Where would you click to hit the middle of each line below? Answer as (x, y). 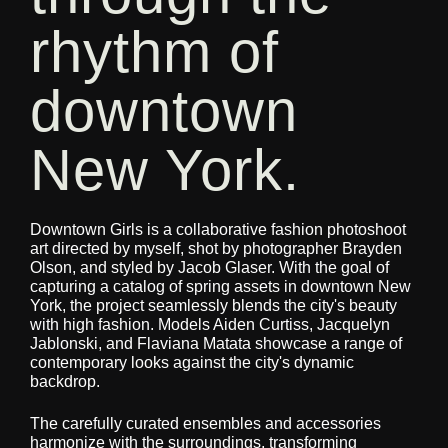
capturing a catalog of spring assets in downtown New (220, 287)
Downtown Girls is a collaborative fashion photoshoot (217, 230)
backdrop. (64, 382)
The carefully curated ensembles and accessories (205, 423)
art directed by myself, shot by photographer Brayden (215, 249)
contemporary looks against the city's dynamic (191, 363)
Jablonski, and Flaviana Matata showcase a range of (215, 344)
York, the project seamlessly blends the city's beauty (213, 306)
